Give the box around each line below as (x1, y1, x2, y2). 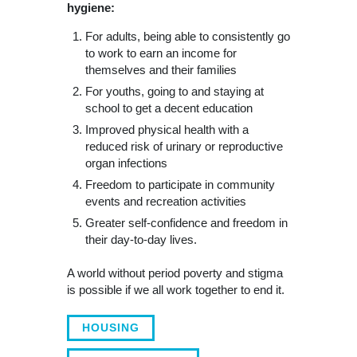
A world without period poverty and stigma (67, 265, 283, 280)
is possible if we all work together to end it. (67, 282, 284, 296)
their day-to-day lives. (84, 232, 197, 246)
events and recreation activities (84, 194, 246, 208)
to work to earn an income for (84, 45, 237, 60)
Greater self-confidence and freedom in (84, 215, 288, 229)
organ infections (84, 155, 167, 170)
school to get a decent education (84, 100, 253, 115)
